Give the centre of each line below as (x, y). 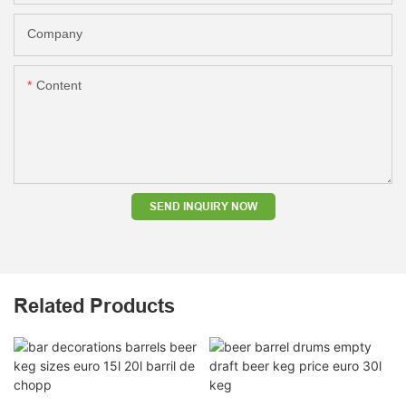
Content (59, 85)
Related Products (94, 305)
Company (55, 33)
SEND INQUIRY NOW (203, 206)
